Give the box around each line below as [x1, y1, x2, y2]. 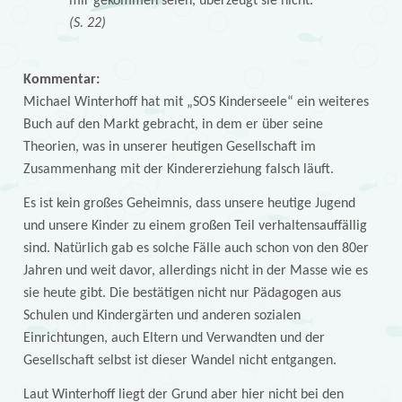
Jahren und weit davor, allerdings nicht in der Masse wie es [22, 264, 368, 279]
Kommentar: [22, 73, 100, 88]
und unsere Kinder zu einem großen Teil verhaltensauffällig [22, 219, 367, 234]
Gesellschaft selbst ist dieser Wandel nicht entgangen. [22, 354, 336, 369]
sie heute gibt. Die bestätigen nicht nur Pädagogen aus [22, 286, 341, 301]
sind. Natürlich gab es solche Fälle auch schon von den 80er [22, 241, 369, 257]
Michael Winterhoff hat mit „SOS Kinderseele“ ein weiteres [22, 95, 369, 110]
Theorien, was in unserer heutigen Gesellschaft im [22, 140, 316, 155]
